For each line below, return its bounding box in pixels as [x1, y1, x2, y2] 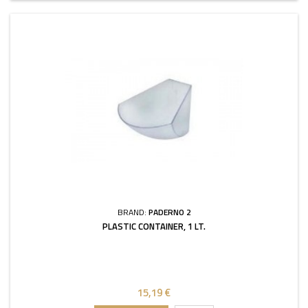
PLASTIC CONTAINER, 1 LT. [102, 219, 206, 233]
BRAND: [117, 206, 148, 219]
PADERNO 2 [148, 206, 191, 219]
